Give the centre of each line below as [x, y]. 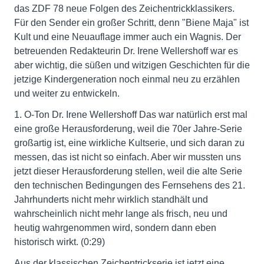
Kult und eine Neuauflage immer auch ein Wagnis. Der [128, 37]
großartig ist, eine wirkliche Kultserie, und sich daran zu [129, 143]
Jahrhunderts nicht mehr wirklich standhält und [111, 199]
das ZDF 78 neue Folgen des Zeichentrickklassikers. [124, 9]
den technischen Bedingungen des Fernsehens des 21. [130, 185]
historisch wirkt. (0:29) [60, 242]
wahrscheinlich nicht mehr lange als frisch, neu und [121, 214]
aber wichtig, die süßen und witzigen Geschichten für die [132, 65]
